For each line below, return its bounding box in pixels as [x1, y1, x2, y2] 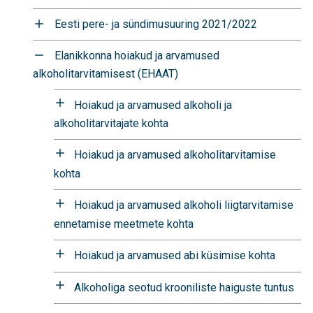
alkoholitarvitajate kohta [54, 117, 168, 131]
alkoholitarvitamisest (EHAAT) [33, 66, 178, 80]
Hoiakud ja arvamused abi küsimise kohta [74, 248, 275, 262]
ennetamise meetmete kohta [54, 217, 194, 231]
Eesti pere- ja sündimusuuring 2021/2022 [54, 17, 257, 31]
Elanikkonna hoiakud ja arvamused [54, 48, 219, 62]
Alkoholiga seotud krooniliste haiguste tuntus [74, 280, 294, 294]
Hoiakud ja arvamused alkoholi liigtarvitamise [74, 198, 293, 212]
